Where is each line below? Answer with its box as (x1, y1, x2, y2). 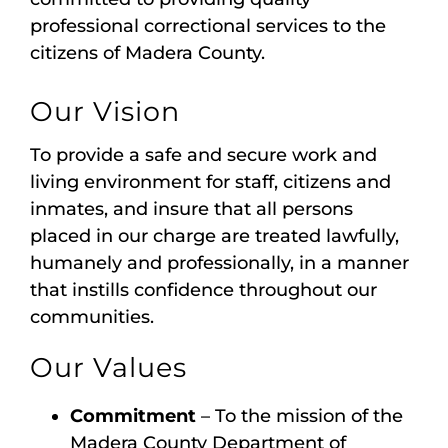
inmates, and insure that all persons (30, 198, 353, 221)
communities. (30, 306, 154, 329)
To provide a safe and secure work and (30, 144, 377, 167)
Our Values (30, 351, 187, 385)
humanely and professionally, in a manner (30, 252, 409, 275)
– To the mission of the (196, 405, 403, 428)
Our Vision (30, 95, 180, 129)
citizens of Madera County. (30, 42, 265, 65)
